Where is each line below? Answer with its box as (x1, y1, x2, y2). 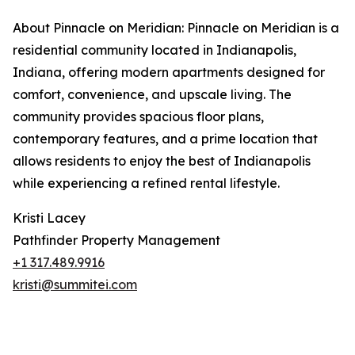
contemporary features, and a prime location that (13, 131, 318, 147)
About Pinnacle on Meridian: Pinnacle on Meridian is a (13, 20, 339, 36)
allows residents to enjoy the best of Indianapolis (13, 153, 311, 169)
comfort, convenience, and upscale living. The (13, 86, 292, 102)
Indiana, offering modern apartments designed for (13, 64, 325, 80)
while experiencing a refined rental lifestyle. (13, 175, 280, 191)
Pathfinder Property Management (13, 232, 220, 248)
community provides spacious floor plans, (13, 109, 264, 124)
